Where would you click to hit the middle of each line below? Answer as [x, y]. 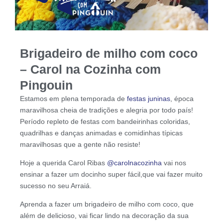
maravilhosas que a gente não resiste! [80, 144]
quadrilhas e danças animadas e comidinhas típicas [101, 133]
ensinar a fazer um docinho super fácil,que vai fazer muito [111, 174]
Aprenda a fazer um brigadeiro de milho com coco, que [107, 204]
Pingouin [46, 85]
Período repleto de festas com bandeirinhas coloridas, [105, 121]
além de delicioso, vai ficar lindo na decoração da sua [104, 215]
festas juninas [149, 98]
